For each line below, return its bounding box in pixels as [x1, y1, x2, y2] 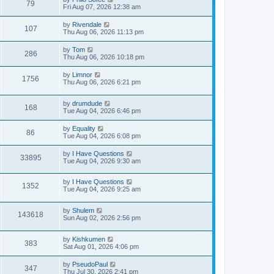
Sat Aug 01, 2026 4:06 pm [63, 242, 139, 250]
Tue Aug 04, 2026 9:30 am [63, 157, 141, 165]
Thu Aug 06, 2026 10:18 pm [63, 53, 144, 61]
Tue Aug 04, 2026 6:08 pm [63, 131, 141, 139]
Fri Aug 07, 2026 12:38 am [63, 3, 141, 11]
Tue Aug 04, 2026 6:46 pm [63, 106, 141, 114]
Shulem [72, 207, 94, 215]
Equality [72, 124, 95, 132]
